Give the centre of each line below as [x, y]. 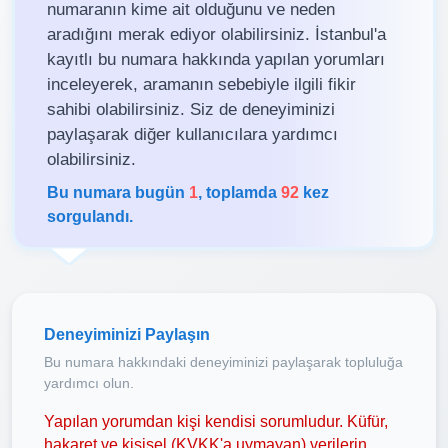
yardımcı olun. [89, 383]
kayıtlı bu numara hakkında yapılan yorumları [216, 58]
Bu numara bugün [118, 191]
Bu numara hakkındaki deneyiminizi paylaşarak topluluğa [223, 362]
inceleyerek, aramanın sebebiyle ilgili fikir [201, 83]
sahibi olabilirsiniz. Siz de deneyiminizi [191, 108]
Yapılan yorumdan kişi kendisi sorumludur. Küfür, [216, 421]
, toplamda [239, 191]
